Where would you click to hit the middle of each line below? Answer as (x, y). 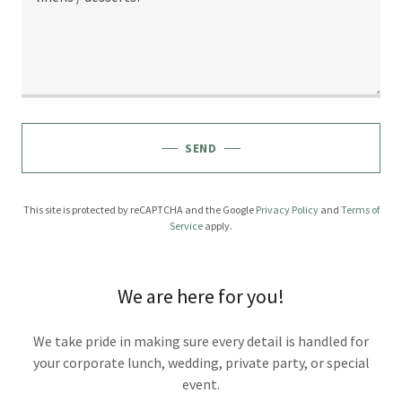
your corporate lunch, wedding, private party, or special (201, 363)
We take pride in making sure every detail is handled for (201, 341)
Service (186, 226)
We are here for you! (201, 296)
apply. (218, 226)
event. (201, 384)
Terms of (360, 210)
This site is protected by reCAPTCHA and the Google (139, 210)
